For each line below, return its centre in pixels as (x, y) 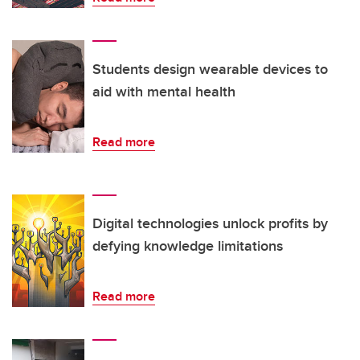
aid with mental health (164, 91)
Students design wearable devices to (210, 69)
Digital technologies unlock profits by (210, 223)
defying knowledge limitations (188, 245)
